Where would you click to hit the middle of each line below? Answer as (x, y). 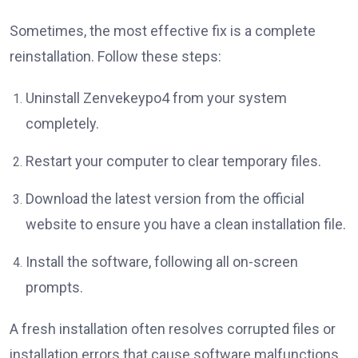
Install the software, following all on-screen (162, 261)
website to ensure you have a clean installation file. (186, 224)
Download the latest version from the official (165, 198)
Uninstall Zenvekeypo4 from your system (156, 97)
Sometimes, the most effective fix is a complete (163, 30)
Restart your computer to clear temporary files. (173, 161)
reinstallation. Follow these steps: (115, 56)
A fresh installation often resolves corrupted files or (173, 328)
